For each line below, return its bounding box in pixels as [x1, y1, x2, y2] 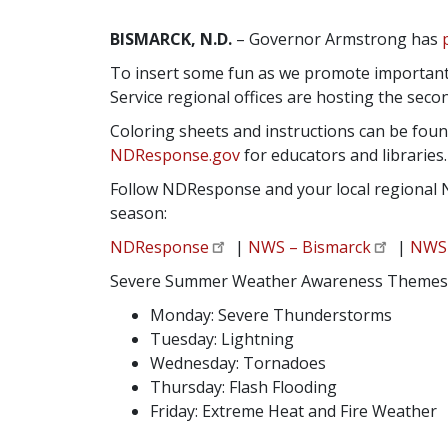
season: [109, 201, 167, 224]
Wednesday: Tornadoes [149, 351, 326, 374]
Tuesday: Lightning [149, 327, 294, 350]
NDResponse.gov [109, 143, 240, 166]
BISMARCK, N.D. [109, 27, 232, 50]
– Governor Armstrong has [231, 27, 442, 50]
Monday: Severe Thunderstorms [149, 303, 392, 326]
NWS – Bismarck [247, 235, 371, 258]
